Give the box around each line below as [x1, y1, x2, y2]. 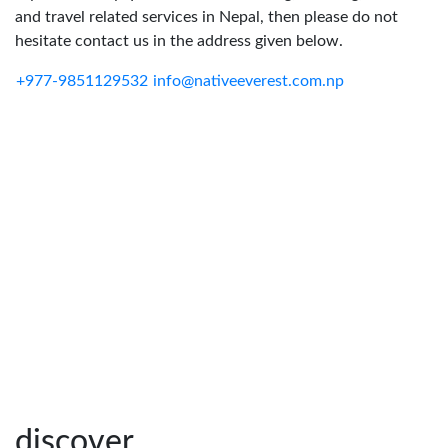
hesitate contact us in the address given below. [15, 33, 343, 49]
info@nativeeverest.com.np [153, 73, 344, 89]
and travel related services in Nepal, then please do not [15, 9, 398, 25]
